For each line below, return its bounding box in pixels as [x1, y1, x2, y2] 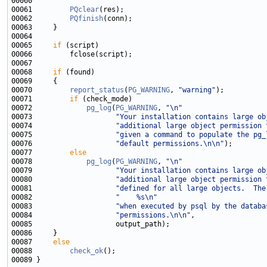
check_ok [70, 247, 103, 256]
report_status [70, 86, 124, 95]
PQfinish [70, 14, 103, 23]
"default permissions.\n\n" [116, 139, 224, 148]
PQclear [70, 5, 99, 14]
